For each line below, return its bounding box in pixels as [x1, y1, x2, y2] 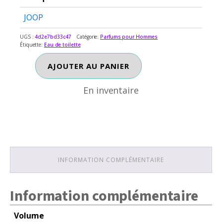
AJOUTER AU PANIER [47, 61, 129, 71]
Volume [14, 210, 44, 221]
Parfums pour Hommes [100, 33, 158, 40]
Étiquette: [20, 41, 44, 48]
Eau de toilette [44, 41, 81, 48]
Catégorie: [76, 33, 101, 40]
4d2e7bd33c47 [35, 33, 72, 40]
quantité [34, 57, 57, 66]
